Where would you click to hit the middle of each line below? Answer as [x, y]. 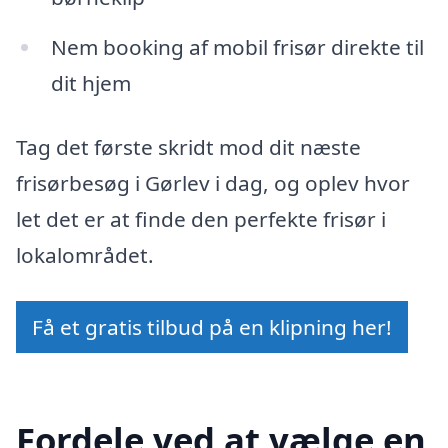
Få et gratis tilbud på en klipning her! [212, 326]
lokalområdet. [85, 254]
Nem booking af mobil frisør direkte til [237, 47]
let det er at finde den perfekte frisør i [201, 218]
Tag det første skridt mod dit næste [188, 146]
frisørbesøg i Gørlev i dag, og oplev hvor [213, 182]
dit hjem [90, 83]
